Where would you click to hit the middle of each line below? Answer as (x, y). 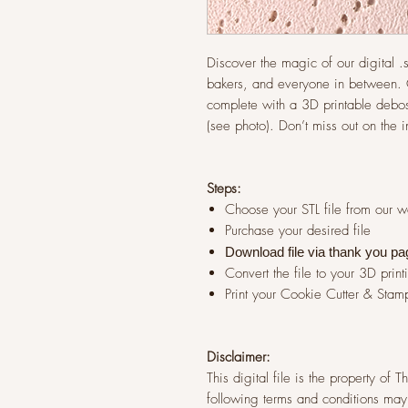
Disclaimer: (239, 357)
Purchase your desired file (298, 230)
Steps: (224, 189)
